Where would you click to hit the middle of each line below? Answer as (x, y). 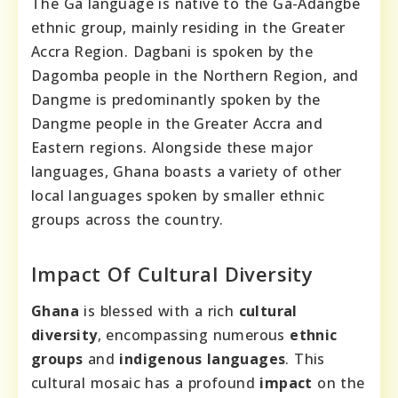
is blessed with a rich (159, 311)
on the (338, 383)
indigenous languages (203, 359)
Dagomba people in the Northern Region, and (195, 76)
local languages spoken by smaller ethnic (178, 196)
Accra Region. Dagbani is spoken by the (172, 52)
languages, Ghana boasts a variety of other (187, 172)
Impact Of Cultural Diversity (172, 274)
